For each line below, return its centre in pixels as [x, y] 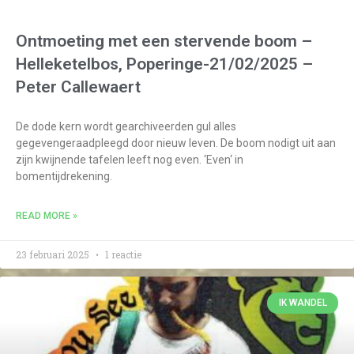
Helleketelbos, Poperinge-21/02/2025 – [164, 64]
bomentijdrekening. [64, 177]
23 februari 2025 [54, 255]
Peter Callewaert [78, 87]
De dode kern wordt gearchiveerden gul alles [126, 127]
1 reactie [122, 255]
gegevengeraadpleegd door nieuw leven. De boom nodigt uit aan [176, 143]
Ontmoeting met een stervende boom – [164, 41]
